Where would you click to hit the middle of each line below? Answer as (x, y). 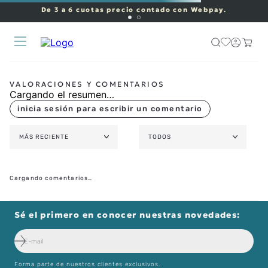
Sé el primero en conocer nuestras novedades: (127, 215)
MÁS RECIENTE (44, 137)
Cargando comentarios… (51, 178)
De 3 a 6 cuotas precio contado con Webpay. (134, 10)
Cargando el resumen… (62, 95)
